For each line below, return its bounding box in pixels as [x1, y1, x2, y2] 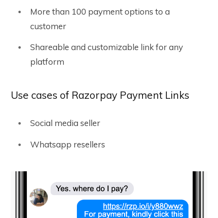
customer [30, 20, 66, 31]
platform [30, 56, 64, 67]
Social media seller [30, 118, 100, 128]
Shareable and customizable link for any [30, 42, 183, 53]
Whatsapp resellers [30, 139, 105, 149]
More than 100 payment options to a [30, 6, 170, 17]
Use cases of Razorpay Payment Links [11, 89, 189, 102]
